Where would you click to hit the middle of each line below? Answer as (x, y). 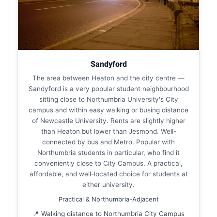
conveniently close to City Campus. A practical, (108, 163)
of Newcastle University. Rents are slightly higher (108, 120)
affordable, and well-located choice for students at (108, 174)
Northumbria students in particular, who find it (108, 152)
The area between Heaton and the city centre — (108, 78)
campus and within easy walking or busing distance (108, 110)
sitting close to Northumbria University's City (108, 99)
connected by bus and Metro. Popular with (108, 142)
